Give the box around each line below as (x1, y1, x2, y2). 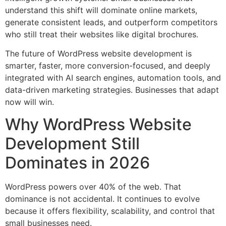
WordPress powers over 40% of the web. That (5, 182, 181, 192)
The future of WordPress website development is (5, 48, 192, 59)
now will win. (5, 96, 54, 107)
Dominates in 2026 (5, 153, 150, 173)
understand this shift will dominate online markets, (5, 5, 197, 15)
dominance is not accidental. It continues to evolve (5, 194, 200, 204)
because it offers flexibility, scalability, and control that (5, 206, 215, 216)
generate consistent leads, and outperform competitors (5, 17, 217, 27)
